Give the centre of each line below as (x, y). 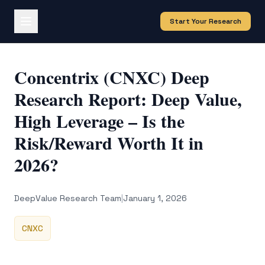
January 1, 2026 (155, 198)
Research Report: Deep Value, (128, 99)
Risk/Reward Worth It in (109, 143)
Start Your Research (206, 21)
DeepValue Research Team (68, 198)
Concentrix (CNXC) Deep (112, 77)
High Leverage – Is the (99, 121)
